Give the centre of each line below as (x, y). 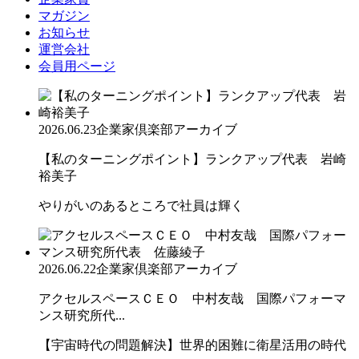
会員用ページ (77, 66)
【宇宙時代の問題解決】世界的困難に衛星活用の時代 (192, 345)
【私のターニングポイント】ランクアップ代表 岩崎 (192, 159)
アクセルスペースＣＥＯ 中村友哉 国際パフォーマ (192, 298)
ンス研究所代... (82, 315)
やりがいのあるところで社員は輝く (141, 205)
